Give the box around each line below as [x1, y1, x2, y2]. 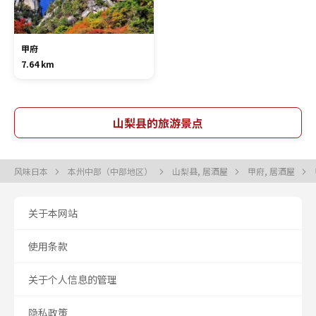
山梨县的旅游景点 [113, 114, 203, 131]
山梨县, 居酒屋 [172, 165, 230, 177]
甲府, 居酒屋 [248, 165, 297, 177]
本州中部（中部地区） [68, 165, 154, 177]
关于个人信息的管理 [28, 272, 117, 286]
